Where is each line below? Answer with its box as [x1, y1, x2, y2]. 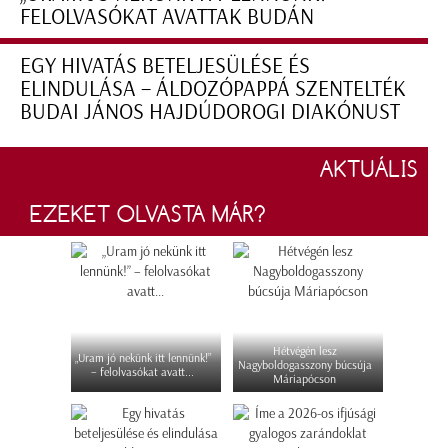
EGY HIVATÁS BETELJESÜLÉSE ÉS [20, 52, 310, 80]
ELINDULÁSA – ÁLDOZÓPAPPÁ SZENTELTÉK [20, 75, 406, 103]
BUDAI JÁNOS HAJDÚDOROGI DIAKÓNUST [20, 98, 400, 126]
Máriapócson [273, 372, 336, 387]
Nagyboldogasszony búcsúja [237, 358, 372, 373]
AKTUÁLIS [320, 155, 418, 184]
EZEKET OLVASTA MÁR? [30, 200, 265, 229]
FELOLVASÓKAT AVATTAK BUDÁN [20, 3, 314, 31]
